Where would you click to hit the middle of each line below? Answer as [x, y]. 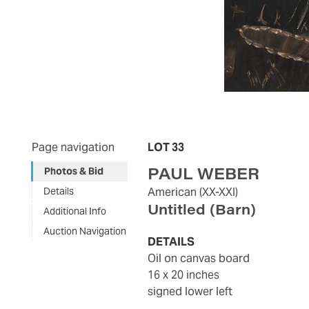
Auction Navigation [84, 231]
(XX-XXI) [219, 192]
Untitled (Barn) [202, 209]
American [172, 192]
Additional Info [74, 211]
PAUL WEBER [204, 173]
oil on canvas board [203, 259]
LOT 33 [166, 148]
